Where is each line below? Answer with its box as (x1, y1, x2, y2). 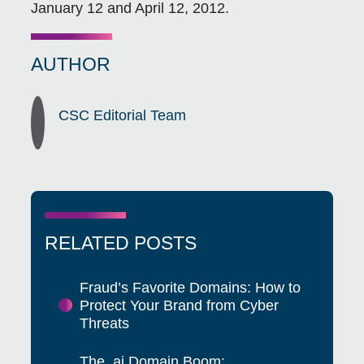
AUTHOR (31, 53, 111, 75)
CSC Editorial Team (58, 107, 187, 124)
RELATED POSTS (45, 232, 197, 253)
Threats (79, 314, 129, 331)
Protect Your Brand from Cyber (79, 297, 279, 314)
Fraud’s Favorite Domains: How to (79, 279, 301, 296)
